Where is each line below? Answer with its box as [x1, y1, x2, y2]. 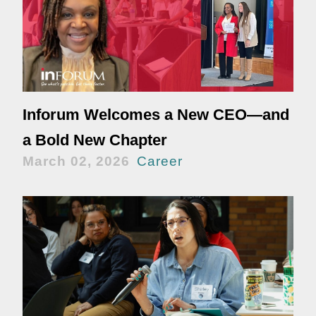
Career [137, 154, 183, 169]
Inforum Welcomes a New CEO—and [23, 106, 289, 124]
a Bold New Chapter [23, 131, 167, 150]
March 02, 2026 [23, 154, 130, 169]
